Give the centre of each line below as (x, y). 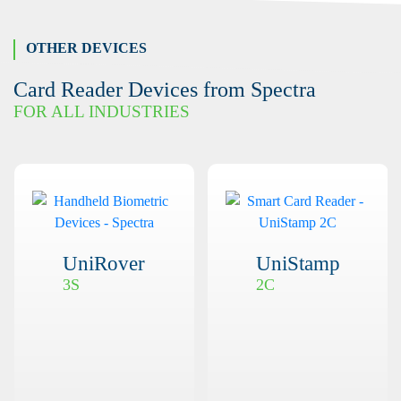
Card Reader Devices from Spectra (165, 90)
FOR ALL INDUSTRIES (102, 112)
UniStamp (284, 264)
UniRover (90, 264)
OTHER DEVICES (86, 48)
